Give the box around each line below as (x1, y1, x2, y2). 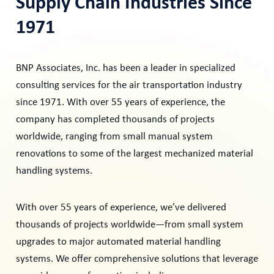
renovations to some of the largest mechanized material (16, 149, 253, 160)
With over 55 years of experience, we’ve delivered (16, 202, 226, 213)
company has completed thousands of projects (16, 114, 215, 125)
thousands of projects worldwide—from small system (16, 220, 243, 231)
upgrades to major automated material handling (16, 237, 221, 248)
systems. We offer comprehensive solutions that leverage (16, 254, 258, 265)
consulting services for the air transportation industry (16, 80, 242, 91)
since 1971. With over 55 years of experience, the (16, 97, 225, 108)
